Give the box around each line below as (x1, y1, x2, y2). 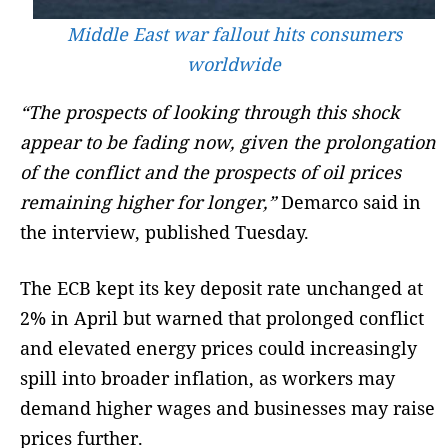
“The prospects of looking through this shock (20, 100, 400, 125)
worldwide (187, 52, 281, 77)
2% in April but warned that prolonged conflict (20, 306, 424, 331)
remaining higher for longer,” (20, 190, 276, 215)
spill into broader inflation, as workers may (20, 366, 395, 391)
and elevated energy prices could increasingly (20, 336, 417, 361)
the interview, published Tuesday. (20, 220, 309, 245)
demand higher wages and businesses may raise (20, 396, 435, 421)
